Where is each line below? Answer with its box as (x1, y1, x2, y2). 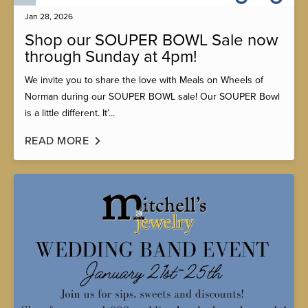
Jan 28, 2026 (25, 12, 73, 22)
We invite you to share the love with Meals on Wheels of (25, 74, 263, 87)
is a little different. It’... (25, 107, 115, 120)
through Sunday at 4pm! (25, 47, 197, 67)
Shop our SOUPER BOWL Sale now (25, 30, 278, 51)
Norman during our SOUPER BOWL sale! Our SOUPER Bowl (25, 91, 280, 103)
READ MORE (25, 134, 89, 148)
